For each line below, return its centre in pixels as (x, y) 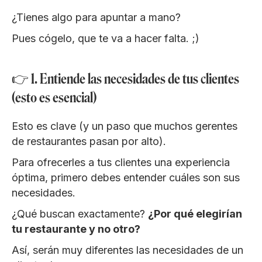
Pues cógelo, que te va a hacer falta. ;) (106, 38)
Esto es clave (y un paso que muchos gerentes (125, 126)
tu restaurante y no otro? (76, 229)
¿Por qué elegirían (195, 213)
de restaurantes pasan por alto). (89, 141)
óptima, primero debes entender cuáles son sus (126, 177)
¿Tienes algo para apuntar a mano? (96, 17)
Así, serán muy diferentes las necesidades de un (127, 250)
